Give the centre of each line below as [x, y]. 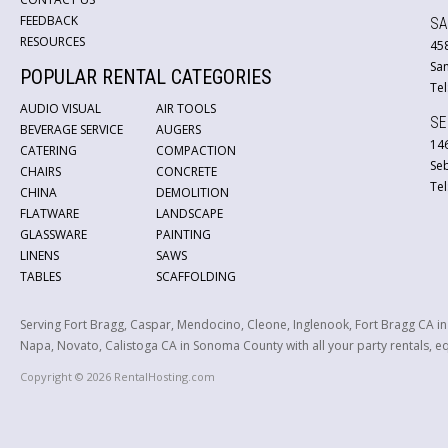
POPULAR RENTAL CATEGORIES [146, 77]
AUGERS [178, 129]
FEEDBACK [49, 20]
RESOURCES [52, 41]
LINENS [39, 255]
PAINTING [183, 234]
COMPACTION [196, 150]
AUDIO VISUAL [60, 108]
